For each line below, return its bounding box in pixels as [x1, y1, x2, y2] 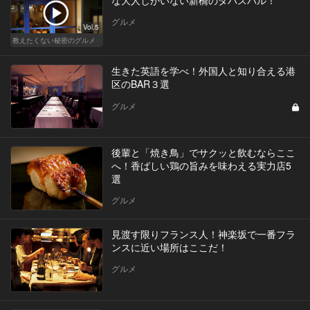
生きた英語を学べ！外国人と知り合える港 [111, 63, 295, 77]
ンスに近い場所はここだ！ [111, 239, 228, 254]
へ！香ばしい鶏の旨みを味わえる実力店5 [111, 158, 291, 172]
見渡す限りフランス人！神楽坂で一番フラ [111, 226, 295, 241]
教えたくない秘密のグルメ [12, 35, 95, 45]
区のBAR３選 [111, 76, 170, 91]
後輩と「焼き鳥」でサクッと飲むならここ [111, 145, 295, 159]
